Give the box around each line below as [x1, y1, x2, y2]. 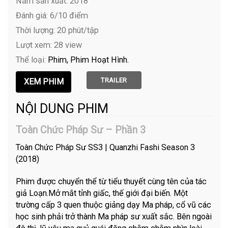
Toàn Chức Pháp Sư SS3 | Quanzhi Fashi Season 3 [16, 142, 195, 152]
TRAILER [101, 76, 127, 84]
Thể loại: [16, 54, 48, 65]
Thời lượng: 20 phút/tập [16, 25, 99, 35]
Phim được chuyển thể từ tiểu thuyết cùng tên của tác [16, 176, 207, 186]
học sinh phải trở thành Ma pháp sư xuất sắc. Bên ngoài [16, 211, 212, 221]
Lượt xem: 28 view [16, 40, 82, 50]
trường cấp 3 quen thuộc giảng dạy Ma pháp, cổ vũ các [16, 199, 212, 210]
